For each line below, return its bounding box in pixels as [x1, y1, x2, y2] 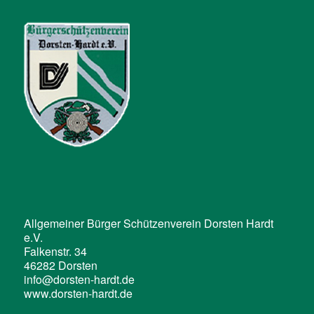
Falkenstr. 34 [23, 243, 87, 260]
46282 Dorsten [23, 257, 97, 274]
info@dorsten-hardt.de [23, 271, 135, 288]
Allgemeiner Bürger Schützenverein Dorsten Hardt [23, 215, 273, 232]
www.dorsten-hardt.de [23, 285, 132, 302]
